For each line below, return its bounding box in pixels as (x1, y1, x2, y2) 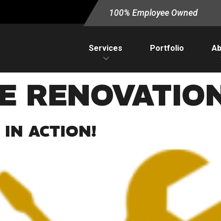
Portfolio (150, 43, 184, 53)
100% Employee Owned (109, 7, 198, 18)
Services (89, 43, 122, 53)
